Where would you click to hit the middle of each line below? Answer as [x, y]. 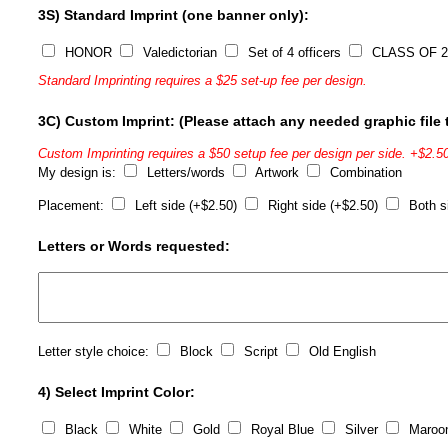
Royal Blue [283, 429]
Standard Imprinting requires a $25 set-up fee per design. [203, 80]
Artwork [278, 172]
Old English [341, 351]
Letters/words [186, 172]
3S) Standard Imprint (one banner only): [174, 15]
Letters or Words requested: [134, 246]
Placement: [73, 205]
